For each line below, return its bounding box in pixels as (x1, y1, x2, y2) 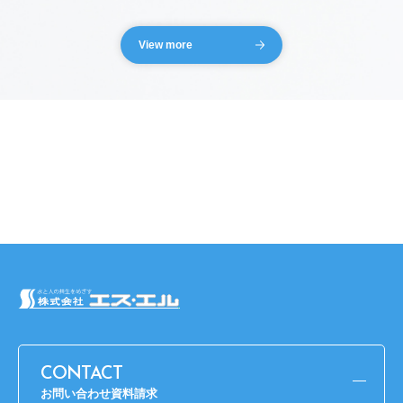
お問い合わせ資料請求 (40, 386, 157, 400)
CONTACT (40, 364, 122, 383)
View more (139, 38, 193, 51)
